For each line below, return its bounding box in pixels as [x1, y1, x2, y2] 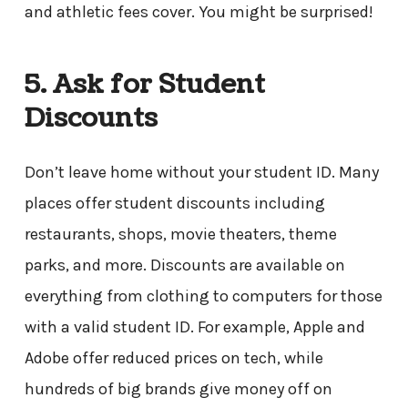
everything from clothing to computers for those [24, 286, 382, 307]
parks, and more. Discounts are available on [24, 255, 345, 276]
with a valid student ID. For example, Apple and [24, 317, 365, 338]
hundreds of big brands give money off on [24, 379, 332, 400]
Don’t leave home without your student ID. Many [24, 162, 379, 183]
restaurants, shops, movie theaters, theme [24, 224, 337, 245]
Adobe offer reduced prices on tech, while [24, 348, 323, 369]
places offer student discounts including [24, 193, 325, 214]
